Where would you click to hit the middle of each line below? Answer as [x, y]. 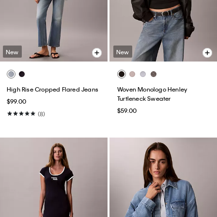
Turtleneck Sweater [144, 99]
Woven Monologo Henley [152, 89]
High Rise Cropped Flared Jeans [53, 89]
